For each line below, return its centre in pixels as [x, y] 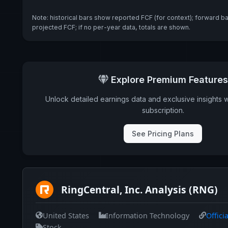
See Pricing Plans [163, 134]
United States [66, 215]
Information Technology [148, 215]
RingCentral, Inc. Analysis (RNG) [139, 189]
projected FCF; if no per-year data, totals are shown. [111, 27]
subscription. [163, 110]
